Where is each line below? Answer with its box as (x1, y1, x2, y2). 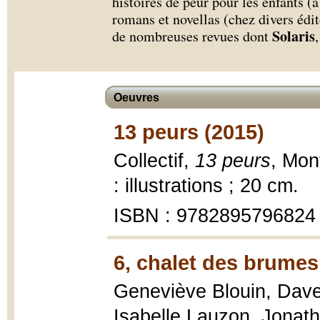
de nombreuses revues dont (112, 26, 272, 46)
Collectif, (114, 150, 195, 171)
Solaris (272, 26, 315, 46)
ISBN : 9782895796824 (114, 205, 316, 226)
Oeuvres (114, 91, 159, 104)
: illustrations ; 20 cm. (114, 175, 299, 196)
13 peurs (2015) (114, 120, 264, 144)
